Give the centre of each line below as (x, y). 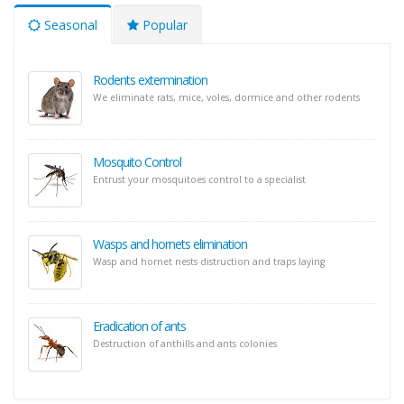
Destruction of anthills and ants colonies (185, 344)
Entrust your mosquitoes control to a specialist (199, 180)
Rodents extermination (150, 80)
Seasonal (69, 25)
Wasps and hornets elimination (170, 244)
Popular (163, 25)
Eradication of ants (139, 326)
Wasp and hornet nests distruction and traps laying (209, 262)
